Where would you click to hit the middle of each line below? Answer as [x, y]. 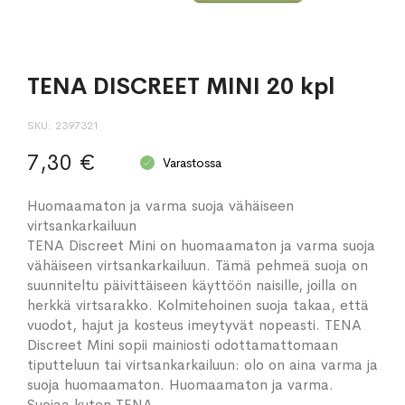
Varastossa [192, 163]
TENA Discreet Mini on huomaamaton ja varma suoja [201, 245]
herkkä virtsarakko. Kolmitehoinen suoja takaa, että [198, 305]
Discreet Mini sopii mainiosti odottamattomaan [183, 345]
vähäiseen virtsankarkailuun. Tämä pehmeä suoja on [198, 265]
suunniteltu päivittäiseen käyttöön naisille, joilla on [192, 285]
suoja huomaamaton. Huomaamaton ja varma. [180, 385]
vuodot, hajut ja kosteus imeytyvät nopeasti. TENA [194, 325]
